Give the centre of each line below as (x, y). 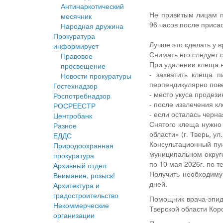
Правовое (77, 56)
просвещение (83, 66)
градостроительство (86, 195)
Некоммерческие (81, 205)
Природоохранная (83, 146)
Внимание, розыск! (84, 175)
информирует (76, 46)
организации (74, 215)
